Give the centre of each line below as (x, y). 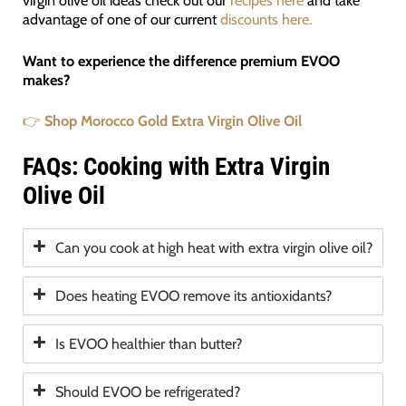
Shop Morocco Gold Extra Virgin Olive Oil (173, 120)
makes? (46, 79)
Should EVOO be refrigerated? (147, 392)
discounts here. (266, 19)
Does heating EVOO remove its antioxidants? (193, 296)
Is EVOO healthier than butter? (148, 344)
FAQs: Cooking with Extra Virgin (176, 167)
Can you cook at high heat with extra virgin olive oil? (213, 248)
